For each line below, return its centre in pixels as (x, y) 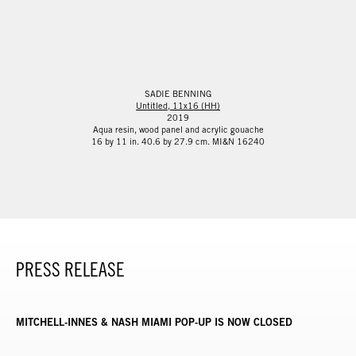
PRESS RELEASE (70, 269)
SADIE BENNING (178, 93)
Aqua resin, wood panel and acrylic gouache (178, 129)
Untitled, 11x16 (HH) (178, 105)
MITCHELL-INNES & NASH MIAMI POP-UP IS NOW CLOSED (154, 321)
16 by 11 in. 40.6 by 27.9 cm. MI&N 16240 (178, 141)
